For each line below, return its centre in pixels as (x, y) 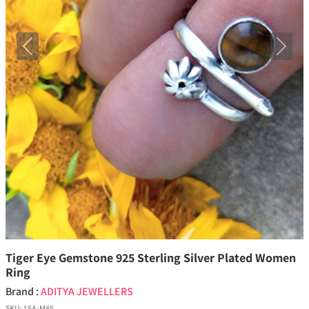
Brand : (23, 292)
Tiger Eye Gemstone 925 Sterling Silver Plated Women (151, 258)
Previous (47, 53)
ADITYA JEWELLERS (87, 292)
